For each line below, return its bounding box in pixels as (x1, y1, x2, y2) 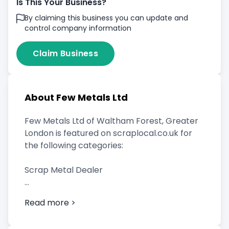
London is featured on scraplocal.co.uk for (25, 127, 192, 139)
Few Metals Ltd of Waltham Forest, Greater (25, 115, 198, 127)
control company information (24, 23, 131, 33)
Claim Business (32, 48, 99, 59)
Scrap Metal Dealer (25, 164, 103, 176)
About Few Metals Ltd (25, 91, 128, 104)
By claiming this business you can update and (24, 13, 188, 23)
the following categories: (25, 140, 123, 151)
